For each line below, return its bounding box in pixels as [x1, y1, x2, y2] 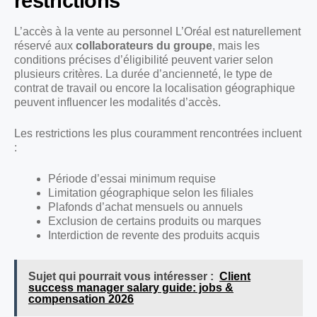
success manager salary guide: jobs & [28, 281, 234, 294]
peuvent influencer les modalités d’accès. [14, 96, 221, 108]
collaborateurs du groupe [76, 39, 212, 52]
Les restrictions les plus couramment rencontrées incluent [14, 127, 301, 139]
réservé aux [14, 39, 76, 52]
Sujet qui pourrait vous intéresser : [28, 270, 214, 282]
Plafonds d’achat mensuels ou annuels [48, 200, 243, 213]
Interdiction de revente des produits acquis [48, 229, 260, 241]
